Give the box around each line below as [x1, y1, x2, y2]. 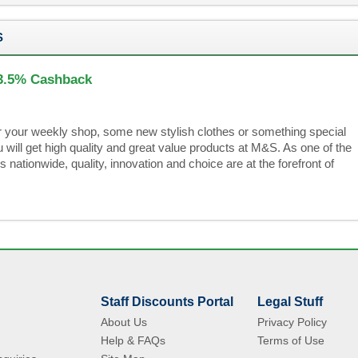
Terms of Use [257, 334, 324, 347]
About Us [101, 316, 147, 328]
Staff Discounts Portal [101, 295, 233, 308]
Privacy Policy [257, 316, 327, 328]
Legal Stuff [257, 295, 323, 308]
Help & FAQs [101, 334, 165, 347]
